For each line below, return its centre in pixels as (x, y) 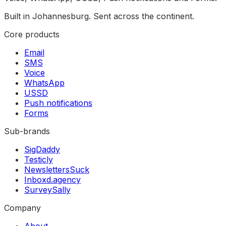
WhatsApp (44, 83)
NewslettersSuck (57, 170)
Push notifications (58, 103)
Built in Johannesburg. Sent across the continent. (99, 16)
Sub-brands (27, 131)
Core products (32, 35)
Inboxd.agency (52, 180)
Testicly (39, 160)
